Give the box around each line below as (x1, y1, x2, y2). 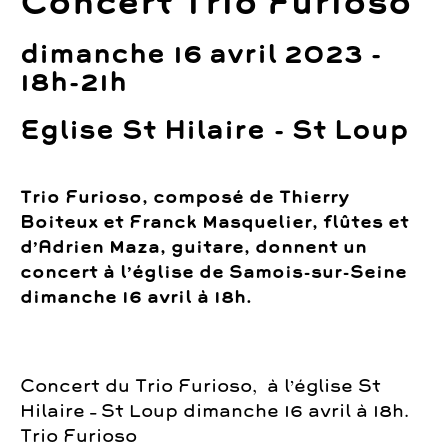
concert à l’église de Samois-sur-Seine (20, 260, 407, 284)
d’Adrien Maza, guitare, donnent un (20, 235, 367, 259)
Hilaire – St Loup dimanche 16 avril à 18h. (20, 399, 409, 422)
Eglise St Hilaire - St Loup (20, 112, 409, 148)
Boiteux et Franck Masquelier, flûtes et (20, 210, 409, 234)
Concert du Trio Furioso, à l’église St (20, 374, 381, 397)
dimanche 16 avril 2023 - (20, 36, 382, 72)
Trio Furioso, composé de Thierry (20, 185, 350, 209)
